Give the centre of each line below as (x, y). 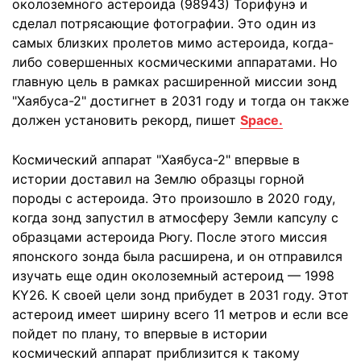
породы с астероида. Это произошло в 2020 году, (174, 198)
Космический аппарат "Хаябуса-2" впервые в (156, 160)
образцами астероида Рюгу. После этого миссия (170, 237)
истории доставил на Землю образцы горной (158, 179)
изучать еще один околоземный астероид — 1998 (173, 276)
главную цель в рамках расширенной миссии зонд (174, 81)
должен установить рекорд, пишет (126, 120)
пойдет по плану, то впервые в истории (140, 334)
